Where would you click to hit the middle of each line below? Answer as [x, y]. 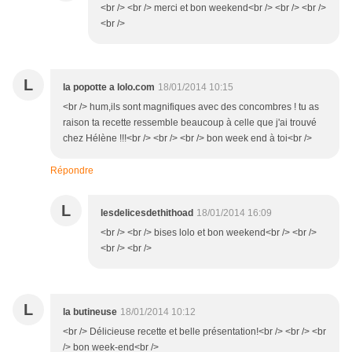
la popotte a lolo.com [109, 88]
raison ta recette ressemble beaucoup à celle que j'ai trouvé [190, 123]
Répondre [72, 171]
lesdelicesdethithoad [147, 213]
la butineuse [90, 312]
